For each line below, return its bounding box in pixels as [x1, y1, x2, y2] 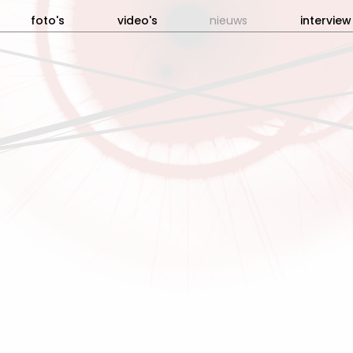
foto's [30, 13, 65, 28]
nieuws [210, 13, 248, 28]
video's [117, 13, 158, 28]
